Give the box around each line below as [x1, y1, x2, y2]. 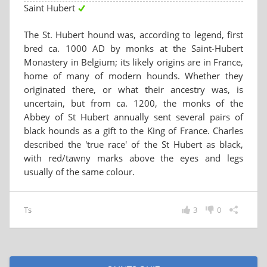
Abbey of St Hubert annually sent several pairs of [24, 111, 243, 123]
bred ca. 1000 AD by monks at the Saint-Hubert [24, 42, 243, 54]
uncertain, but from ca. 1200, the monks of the [24, 97, 243, 109]
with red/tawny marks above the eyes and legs [24, 152, 243, 164]
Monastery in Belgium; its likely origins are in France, [24, 56, 243, 68]
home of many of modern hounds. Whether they [24, 70, 243, 82]
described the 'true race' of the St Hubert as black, [24, 138, 243, 150]
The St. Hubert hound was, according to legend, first [24, 29, 243, 41]
